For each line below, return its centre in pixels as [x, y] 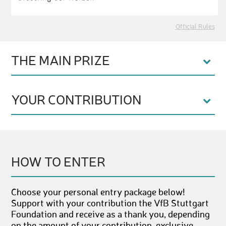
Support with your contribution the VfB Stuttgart [110, 204]
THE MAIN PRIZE [61, 62]
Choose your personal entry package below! [98, 193]
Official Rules [195, 27]
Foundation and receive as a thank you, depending [111, 215]
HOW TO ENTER [59, 163]
